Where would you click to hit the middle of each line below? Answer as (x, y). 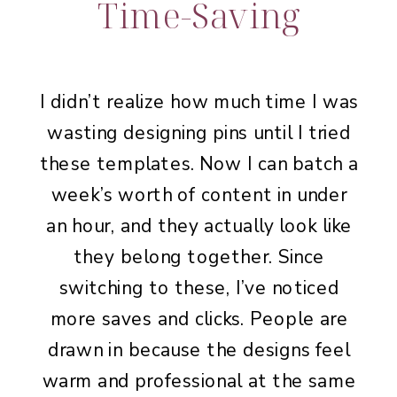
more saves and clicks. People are (199, 319)
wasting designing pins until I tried (199, 132)
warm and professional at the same (199, 381)
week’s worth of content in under (199, 195)
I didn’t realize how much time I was (199, 101)
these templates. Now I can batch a (199, 163)
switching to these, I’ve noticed (199, 288)
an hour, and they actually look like (199, 226)
